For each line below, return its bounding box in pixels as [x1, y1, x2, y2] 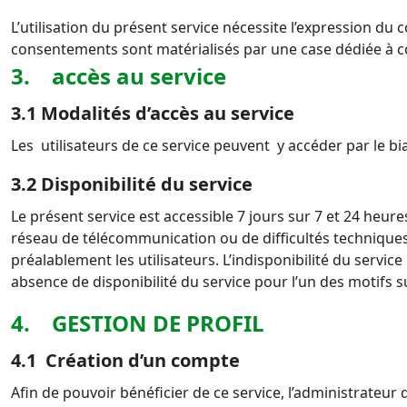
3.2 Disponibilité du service [11, 172, 253, 196]
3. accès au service [11, 61, 226, 91]
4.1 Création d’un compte [11, 348, 240, 372]
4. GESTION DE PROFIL [11, 308, 264, 338]
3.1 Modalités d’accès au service [11, 101, 294, 125]
